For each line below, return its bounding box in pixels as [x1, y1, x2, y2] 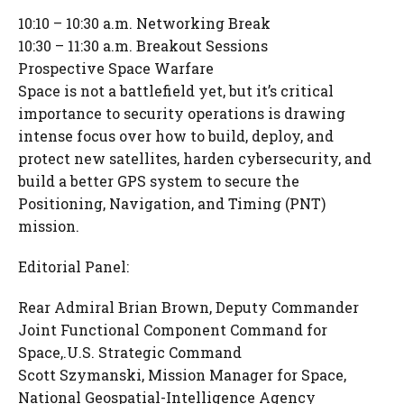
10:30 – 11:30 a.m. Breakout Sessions [18, 36, 268, 55]
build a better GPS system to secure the [18, 171, 299, 190]
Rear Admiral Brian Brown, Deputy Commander [18, 298, 359, 317]
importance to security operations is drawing [18, 104, 345, 123]
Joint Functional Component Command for [18, 320, 327, 339]
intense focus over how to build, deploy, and [18, 126, 334, 145]
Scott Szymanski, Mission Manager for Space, [18, 365, 346, 384]
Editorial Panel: [18, 257, 129, 276]
